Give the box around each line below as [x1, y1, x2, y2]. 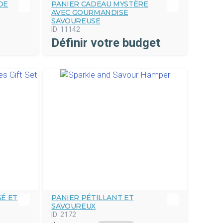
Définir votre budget [51, 36, 161, 50]
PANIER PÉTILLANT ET [51, 193, 134, 202]
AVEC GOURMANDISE [51, 8, 128, 17]
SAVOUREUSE [51, 16, 101, 25]
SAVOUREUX [51, 202, 96, 211]
